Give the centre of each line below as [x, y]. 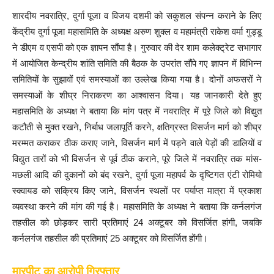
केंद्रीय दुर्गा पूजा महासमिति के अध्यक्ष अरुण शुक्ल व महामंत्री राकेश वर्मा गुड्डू [137, 32]
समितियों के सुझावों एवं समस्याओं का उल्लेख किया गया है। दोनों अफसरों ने [137, 80]
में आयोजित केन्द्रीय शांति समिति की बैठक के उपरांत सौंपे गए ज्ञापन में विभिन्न [137, 64]
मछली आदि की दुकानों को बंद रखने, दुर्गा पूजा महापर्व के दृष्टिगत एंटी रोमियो [137, 175]
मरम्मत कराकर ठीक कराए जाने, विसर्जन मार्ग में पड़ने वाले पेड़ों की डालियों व [137, 143]
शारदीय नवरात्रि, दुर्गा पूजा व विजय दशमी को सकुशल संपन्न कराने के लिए [137, 16]
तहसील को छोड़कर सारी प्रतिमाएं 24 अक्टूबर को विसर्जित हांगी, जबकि [137, 223]
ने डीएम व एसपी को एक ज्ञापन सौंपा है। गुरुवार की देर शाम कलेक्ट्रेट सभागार [137, 48]
